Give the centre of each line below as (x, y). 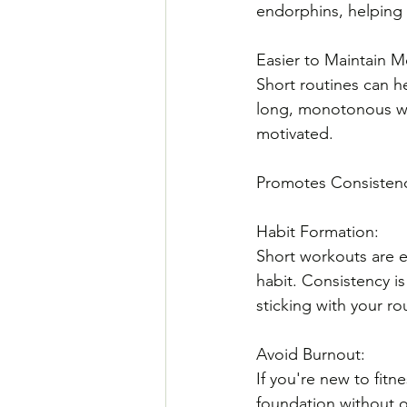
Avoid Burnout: (313, 354)
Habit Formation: (320, 231)
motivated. (295, 133)
